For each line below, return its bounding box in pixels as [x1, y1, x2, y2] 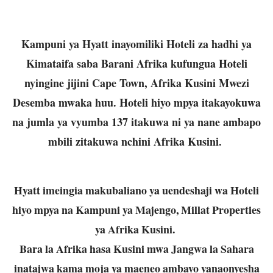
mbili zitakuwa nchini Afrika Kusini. [48, 133, 225, 149]
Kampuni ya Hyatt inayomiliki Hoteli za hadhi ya [21, 35, 252, 52]
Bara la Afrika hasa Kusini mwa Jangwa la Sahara [19, 240, 254, 257]
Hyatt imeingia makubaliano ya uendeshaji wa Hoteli [14, 182, 259, 198]
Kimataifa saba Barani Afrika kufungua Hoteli [26, 55, 247, 71]
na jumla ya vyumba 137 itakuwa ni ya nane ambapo [12, 113, 261, 130]
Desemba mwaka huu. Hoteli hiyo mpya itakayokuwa [12, 94, 261, 110]
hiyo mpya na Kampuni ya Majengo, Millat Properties [12, 201, 261, 218]
